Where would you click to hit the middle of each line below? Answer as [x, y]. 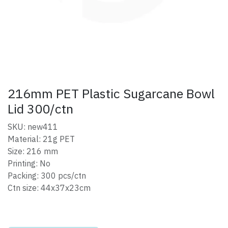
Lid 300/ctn [40, 109]
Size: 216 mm [33, 151]
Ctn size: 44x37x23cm [49, 188]
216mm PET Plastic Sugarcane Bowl [111, 94]
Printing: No [29, 164]
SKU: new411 [33, 127]
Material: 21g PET [41, 139]
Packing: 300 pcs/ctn [47, 176]
